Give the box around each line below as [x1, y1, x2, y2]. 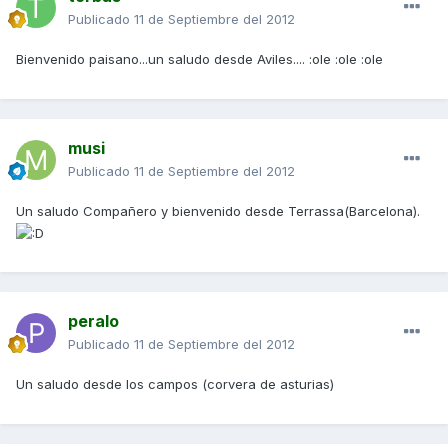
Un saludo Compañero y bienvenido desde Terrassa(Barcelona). [16, 203, 420, 220]
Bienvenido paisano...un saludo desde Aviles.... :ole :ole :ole [16, 51, 383, 68]
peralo [68, 311, 119, 332]
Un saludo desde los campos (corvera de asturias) [16, 376, 334, 393]
